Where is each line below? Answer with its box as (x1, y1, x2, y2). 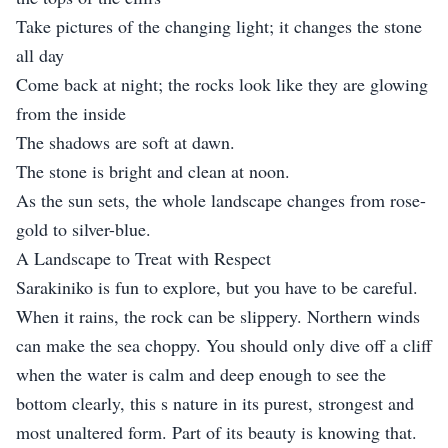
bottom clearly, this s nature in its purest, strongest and (16, 391, 414, 416)
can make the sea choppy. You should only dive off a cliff (16, 333, 432, 358)
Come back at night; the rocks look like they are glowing (16, 72, 428, 97)
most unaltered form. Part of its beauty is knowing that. (16, 420, 417, 445)
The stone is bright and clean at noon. (16, 159, 290, 184)
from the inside (16, 101, 126, 126)
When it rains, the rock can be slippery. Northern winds (16, 304, 420, 329)
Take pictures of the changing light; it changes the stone (16, 14, 422, 39)
